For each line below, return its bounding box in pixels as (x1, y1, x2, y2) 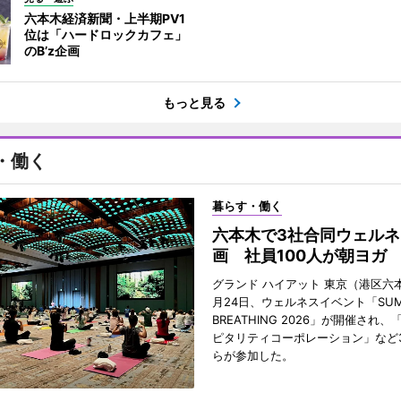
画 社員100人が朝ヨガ (211, 246, 387, 266)
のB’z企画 (23, 43, 80, 59)
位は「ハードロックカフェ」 (23, 27, 187, 43)
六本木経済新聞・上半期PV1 (23, 11, 185, 27)
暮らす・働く (211, 199, 282, 214)
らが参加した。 (211, 348, 294, 363)
